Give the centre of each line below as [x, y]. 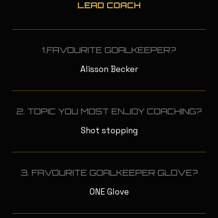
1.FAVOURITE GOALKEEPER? [109, 50]
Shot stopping [109, 131]
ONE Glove [109, 192]
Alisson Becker [109, 69]
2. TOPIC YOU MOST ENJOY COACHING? [109, 111]
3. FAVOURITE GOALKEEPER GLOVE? [109, 173]
